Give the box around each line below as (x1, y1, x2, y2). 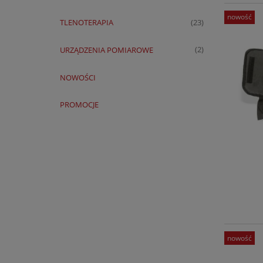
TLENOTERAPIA (59, 16, 113, 28)
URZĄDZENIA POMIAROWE (59, 44, 153, 55)
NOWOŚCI (59, 72, 96, 83)
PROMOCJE (59, 99, 99, 110)
